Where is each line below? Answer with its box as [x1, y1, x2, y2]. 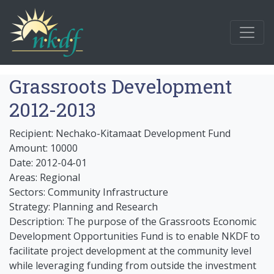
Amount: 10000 [9, 141, 78, 155]
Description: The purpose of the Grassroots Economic [9, 215, 256, 228]
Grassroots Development [9, 73, 232, 99]
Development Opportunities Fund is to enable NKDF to [9, 229, 260, 243]
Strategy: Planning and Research [9, 200, 158, 213]
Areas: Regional [9, 171, 80, 184]
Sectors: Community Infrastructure [9, 185, 168, 199]
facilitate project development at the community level [9, 244, 251, 257]
